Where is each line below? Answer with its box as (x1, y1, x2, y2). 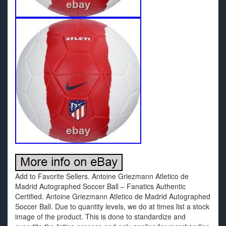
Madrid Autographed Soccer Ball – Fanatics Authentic (15, 181, 186, 191)
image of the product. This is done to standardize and (15, 211, 186, 221)
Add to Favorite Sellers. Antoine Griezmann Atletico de (15, 171, 189, 181)
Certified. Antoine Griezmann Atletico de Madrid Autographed (15, 191, 210, 201)
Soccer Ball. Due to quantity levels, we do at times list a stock (15, 201, 209, 211)
